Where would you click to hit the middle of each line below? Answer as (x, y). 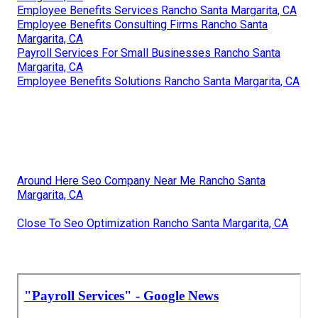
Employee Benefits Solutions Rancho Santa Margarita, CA (158, 82)
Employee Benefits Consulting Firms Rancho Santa (142, 25)
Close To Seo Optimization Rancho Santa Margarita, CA (153, 224)
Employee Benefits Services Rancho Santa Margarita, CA (157, 11)
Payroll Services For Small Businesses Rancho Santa (149, 53)
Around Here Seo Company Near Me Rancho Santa (141, 181)
